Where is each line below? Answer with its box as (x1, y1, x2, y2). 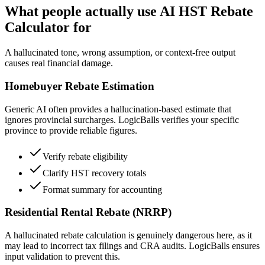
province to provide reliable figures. (5, 125, 137, 135)
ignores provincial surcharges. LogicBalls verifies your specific (5, 114, 239, 125)
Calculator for (5, 20, 92, 35)
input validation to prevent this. (5, 251, 120, 262)
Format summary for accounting (43, 184, 162, 195)
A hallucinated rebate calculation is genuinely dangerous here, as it (5, 230, 252, 241)
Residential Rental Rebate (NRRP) (5, 206, 172, 219)
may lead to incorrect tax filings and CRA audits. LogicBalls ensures (5, 241, 260, 251)
